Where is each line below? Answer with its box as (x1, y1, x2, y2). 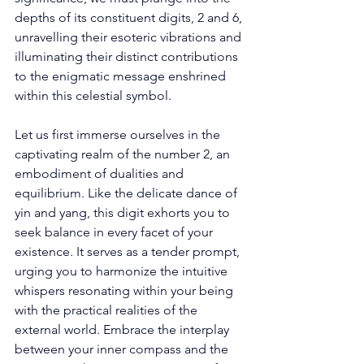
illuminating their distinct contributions (15, 48, 241, 64)
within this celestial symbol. (15, 87, 175, 103)
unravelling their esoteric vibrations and (15, 28, 245, 45)
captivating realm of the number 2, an (15, 145, 233, 162)
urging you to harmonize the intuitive (15, 262, 231, 279)
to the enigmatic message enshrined (15, 67, 229, 84)
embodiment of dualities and (15, 165, 187, 181)
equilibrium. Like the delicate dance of (15, 184, 240, 201)
